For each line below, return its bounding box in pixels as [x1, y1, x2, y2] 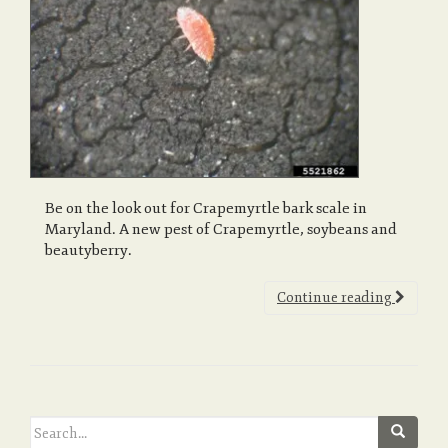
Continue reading [277, 289, 395, 307]
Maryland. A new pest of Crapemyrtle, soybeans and [45, 220, 397, 240]
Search [29, 416, 73, 434]
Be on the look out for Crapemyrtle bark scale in [45, 199, 367, 219]
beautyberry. [45, 241, 132, 261]
